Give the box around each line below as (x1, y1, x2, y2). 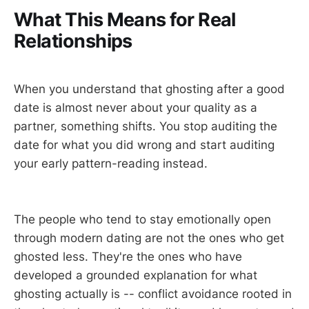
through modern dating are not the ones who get (14, 231, 284, 246)
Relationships (14, 30, 132, 53)
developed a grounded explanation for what (14, 268, 257, 283)
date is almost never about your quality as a (14, 101, 257, 115)
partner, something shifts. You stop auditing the (14, 119, 277, 134)
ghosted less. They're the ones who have (14, 250, 242, 264)
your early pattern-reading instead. (14, 157, 208, 171)
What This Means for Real (14, 8, 236, 32)
